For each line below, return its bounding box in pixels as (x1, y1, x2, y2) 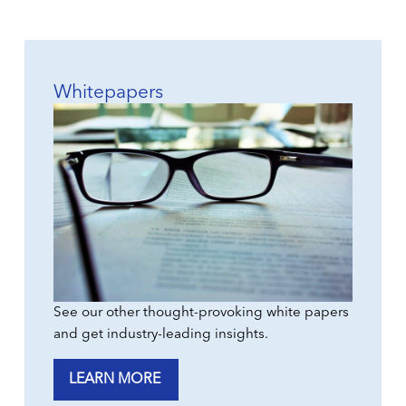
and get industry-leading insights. (53, 327, 269, 343)
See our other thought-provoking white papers (53, 305, 350, 321)
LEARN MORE (69, 372, 161, 387)
